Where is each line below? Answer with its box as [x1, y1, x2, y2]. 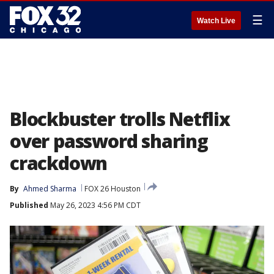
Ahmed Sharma [23, 183, 76, 194]
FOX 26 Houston [84, 183, 141, 194]
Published [10, 200, 48, 210]
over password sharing [10, 128, 208, 154]
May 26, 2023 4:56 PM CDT [48, 200, 141, 210]
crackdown [10, 150, 108, 176]
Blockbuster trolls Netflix [10, 106, 230, 131]
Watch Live [197, 17, 235, 25]
